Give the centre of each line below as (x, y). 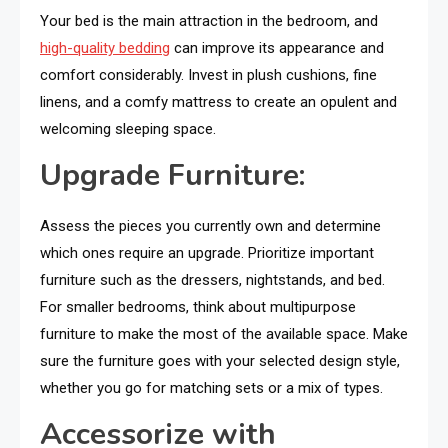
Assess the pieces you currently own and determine (210, 226)
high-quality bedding (105, 48)
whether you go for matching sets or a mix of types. (211, 388)
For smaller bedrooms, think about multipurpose (198, 307)
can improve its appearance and (277, 48)
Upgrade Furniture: (172, 176)
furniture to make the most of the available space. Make (224, 334)
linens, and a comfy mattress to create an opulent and (218, 102)
